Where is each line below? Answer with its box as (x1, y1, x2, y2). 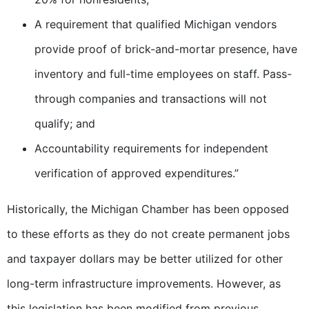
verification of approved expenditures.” (34, 166, 239, 181)
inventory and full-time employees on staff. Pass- (34, 67, 292, 81)
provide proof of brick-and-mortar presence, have (34, 42, 297, 57)
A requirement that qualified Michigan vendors (34, 17, 277, 32)
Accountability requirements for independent (34, 141, 268, 156)
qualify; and (34, 117, 95, 131)
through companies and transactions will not (34, 92, 267, 106)
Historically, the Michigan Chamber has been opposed (7, 202, 289, 217)
